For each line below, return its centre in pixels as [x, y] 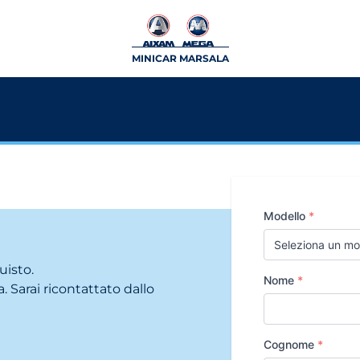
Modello [286, 216]
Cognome [290, 344]
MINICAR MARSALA [180, 58]
